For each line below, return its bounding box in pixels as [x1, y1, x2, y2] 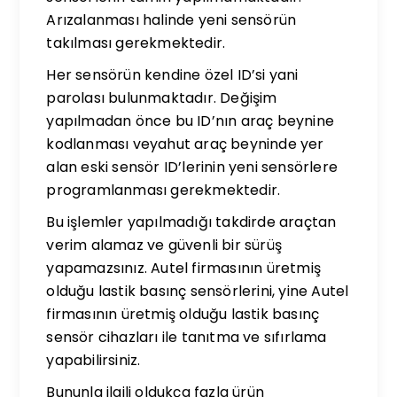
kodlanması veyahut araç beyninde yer [46, 134, 324, 154]
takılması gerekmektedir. [46, 33, 226, 53]
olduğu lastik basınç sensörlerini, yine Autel [46, 281, 349, 301]
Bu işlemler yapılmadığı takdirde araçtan [46, 212, 337, 232]
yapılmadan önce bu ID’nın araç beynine [46, 111, 335, 131]
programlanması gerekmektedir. [46, 180, 281, 200]
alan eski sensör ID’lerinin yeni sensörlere [46, 157, 339, 177]
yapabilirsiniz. [46, 350, 141, 370]
